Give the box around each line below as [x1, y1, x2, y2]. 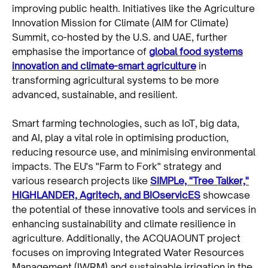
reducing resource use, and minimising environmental [12, 145, 255, 158]
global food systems [149, 45, 243, 57]
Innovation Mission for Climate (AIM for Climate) [12, 16, 229, 29]
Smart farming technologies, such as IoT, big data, [12, 117, 239, 129]
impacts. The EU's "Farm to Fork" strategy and [12, 160, 221, 172]
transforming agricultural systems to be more [12, 74, 219, 86]
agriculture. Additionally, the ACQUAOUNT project [12, 232, 240, 244]
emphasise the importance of [12, 45, 149, 57]
